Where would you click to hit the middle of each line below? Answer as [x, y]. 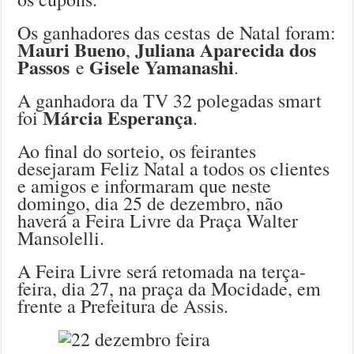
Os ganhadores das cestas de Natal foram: [177, 33]
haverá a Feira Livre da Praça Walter [158, 221]
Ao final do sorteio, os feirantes [137, 151]
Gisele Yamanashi [162, 67]
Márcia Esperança [118, 118]
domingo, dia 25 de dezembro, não [151, 203]
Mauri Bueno [72, 50]
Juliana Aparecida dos [226, 50]
